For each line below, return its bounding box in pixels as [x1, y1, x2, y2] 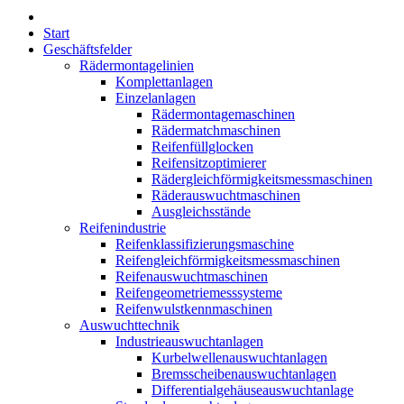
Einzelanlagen [115, 90, 196, 106]
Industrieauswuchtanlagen [115, 334, 263, 349]
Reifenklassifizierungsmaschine [115, 236, 294, 252]
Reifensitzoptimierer [151, 155, 266, 170]
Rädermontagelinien [79, 58, 194, 73]
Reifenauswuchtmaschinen [115, 269, 268, 284]
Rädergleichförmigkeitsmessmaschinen [151, 171, 372, 187]
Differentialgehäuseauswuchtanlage [151, 382, 353, 398]
